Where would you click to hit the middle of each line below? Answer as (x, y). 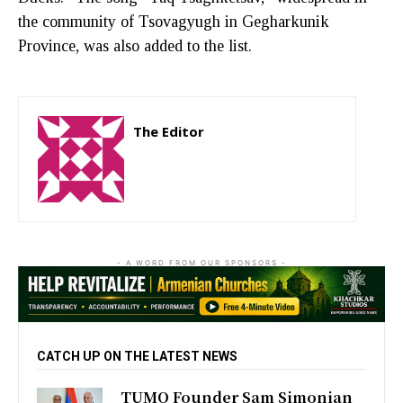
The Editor (169, 132)
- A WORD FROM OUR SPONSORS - (201, 263)
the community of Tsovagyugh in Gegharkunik (174, 22)
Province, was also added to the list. (135, 46)
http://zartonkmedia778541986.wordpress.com (235, 158)
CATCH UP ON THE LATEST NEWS (137, 357)
